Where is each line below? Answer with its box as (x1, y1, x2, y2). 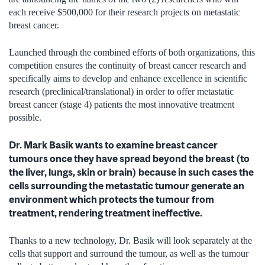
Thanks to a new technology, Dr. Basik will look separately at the (9, 235, 252, 245)
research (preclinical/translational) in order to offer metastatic (9, 86, 234, 96)
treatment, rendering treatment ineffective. (9, 206, 202, 219)
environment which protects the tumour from (9, 193, 214, 205)
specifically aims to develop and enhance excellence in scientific (9, 73, 247, 83)
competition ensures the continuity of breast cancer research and (9, 60, 246, 70)
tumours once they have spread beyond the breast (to (9, 152, 250, 164)
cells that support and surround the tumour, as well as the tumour (9, 248, 248, 258)
